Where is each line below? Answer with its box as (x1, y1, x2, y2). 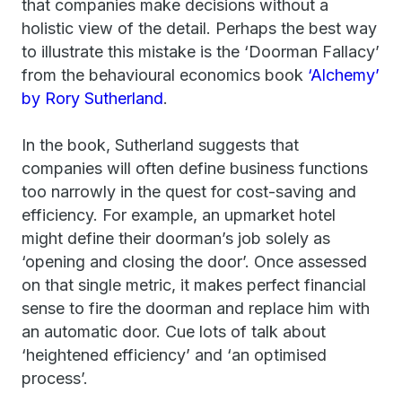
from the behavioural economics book (22, 66, 308, 84)
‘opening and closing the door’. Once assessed (22, 252, 367, 271)
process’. (22, 369, 88, 388)
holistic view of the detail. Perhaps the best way (22, 19, 377, 38)
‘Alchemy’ (308, 66, 380, 84)
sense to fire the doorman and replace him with (22, 299, 370, 318)
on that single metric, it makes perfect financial (22, 275, 366, 294)
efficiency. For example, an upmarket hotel (22, 205, 336, 224)
